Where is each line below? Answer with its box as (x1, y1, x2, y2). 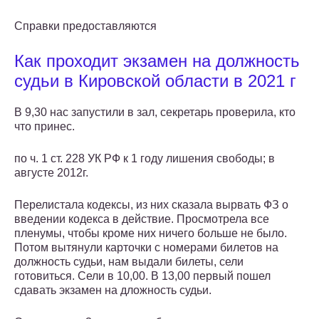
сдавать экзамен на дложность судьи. (14, 284, 211, 297)
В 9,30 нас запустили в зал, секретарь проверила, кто (14, 106, 296, 119)
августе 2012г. (14, 167, 88, 179)
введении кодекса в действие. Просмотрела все (14, 213, 269, 226)
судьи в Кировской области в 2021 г (14, 71, 296, 91)
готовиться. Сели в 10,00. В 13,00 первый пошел (14, 270, 271, 283)
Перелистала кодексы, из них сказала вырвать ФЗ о (14, 199, 288, 211)
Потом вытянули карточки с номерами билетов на (14, 241, 278, 254)
